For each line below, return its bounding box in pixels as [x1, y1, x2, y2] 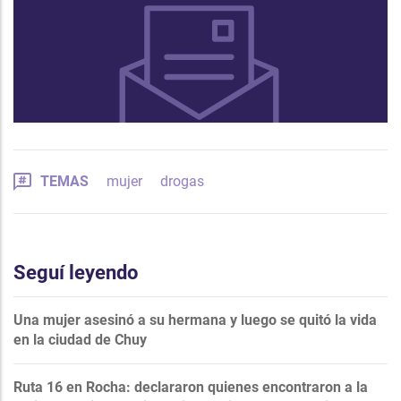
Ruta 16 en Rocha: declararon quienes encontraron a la [13, 378, 368, 396]
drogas [160, 172, 204, 190]
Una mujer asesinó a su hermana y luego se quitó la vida [13, 311, 377, 328]
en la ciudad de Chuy [13, 330, 147, 348]
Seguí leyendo [13, 260, 138, 284]
